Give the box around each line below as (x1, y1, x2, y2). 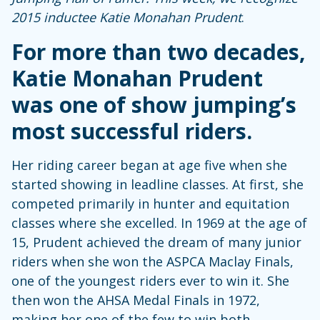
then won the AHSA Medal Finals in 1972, (11, 291, 260, 309)
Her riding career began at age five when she (11, 156, 287, 174)
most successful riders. (11, 116, 252, 146)
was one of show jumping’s (11, 90, 296, 120)
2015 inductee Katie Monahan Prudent (11, 9, 241, 26)
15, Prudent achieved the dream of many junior (11, 234, 301, 251)
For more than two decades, (11, 37, 306, 67)
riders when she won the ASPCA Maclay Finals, (11, 253, 294, 271)
